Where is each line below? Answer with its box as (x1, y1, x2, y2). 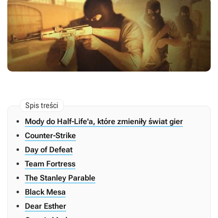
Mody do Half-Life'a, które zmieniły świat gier (25, 117, 183, 127)
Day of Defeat (25, 145, 73, 155)
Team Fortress (25, 159, 75, 169)
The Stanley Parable (25, 173, 95, 183)
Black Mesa (25, 187, 66, 197)
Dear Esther (25, 201, 66, 211)
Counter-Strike (25, 131, 76, 141)
